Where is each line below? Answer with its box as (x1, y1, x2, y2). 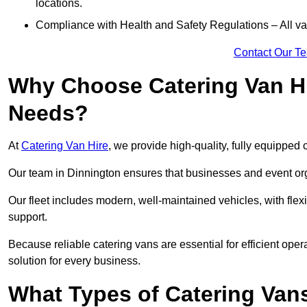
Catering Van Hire (21, 140, 108, 152)
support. (8, 211, 50, 223)
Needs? (8, 101, 88, 126)
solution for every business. (8, 255, 140, 267)
